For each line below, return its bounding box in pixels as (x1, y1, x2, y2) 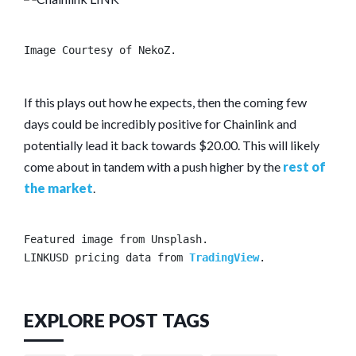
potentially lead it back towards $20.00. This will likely (24, 137, 319, 153)
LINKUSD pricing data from (24, 250, 189, 264)
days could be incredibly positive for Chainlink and (24, 115, 296, 131)
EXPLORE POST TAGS (24, 308, 210, 331)
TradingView (189, 250, 259, 264)
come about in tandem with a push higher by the (24, 158, 283, 174)
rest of (283, 158, 326, 174)
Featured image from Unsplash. (24, 232, 208, 246)
